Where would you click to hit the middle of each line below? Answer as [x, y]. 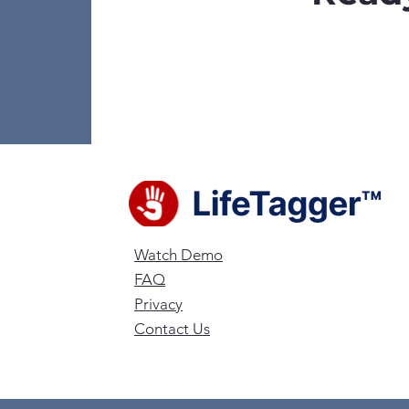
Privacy [158, 304]
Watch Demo [178, 255]
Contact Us [172, 329]
